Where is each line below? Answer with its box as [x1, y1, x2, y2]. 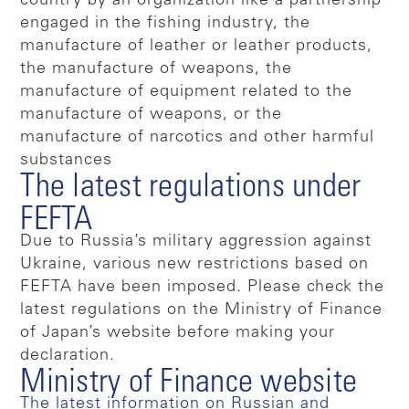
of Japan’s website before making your [20, 324, 336, 341]
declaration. [20, 347, 116, 364]
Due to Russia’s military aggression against [20, 233, 372, 250]
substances [20, 152, 113, 169]
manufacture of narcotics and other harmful [20, 129, 375, 146]
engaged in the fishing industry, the [20, 15, 311, 32]
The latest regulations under [20, 172, 362, 205]
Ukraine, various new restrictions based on [20, 256, 370, 273]
